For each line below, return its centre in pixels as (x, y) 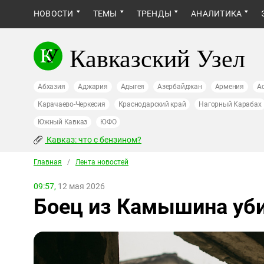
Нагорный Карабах (230, 104)
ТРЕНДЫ (154, 14)
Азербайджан (180, 87)
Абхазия (52, 87)
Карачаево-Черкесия (72, 104)
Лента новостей (102, 162)
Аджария (93, 87)
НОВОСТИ (54, 14)
